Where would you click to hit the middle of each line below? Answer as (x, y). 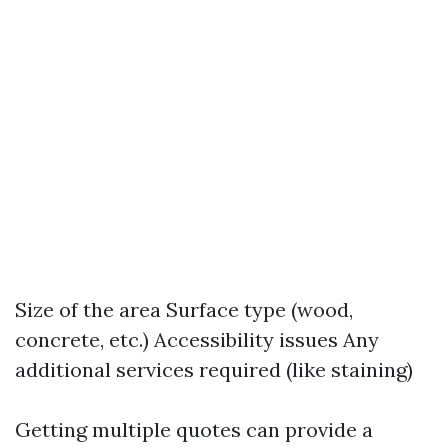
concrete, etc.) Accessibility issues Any (197, 339)
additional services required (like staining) (214, 369)
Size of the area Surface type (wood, (184, 309)
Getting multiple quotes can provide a (194, 429)
